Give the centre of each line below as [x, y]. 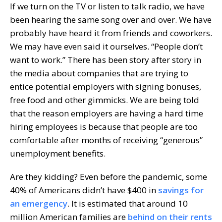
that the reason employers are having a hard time [107, 113]
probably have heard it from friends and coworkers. [111, 33]
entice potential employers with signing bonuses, [106, 86]
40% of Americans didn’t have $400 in [84, 190]
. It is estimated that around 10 [128, 203]
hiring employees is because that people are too [104, 126]
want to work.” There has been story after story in [106, 59]
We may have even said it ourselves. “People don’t [106, 46]
